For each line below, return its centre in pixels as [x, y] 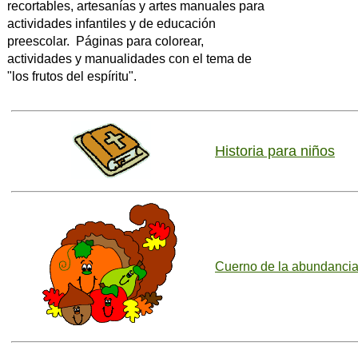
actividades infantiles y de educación [111, 23]
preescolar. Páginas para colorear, [105, 41]
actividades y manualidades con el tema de [129, 58]
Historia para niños [275, 151]
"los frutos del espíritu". [72, 76]
